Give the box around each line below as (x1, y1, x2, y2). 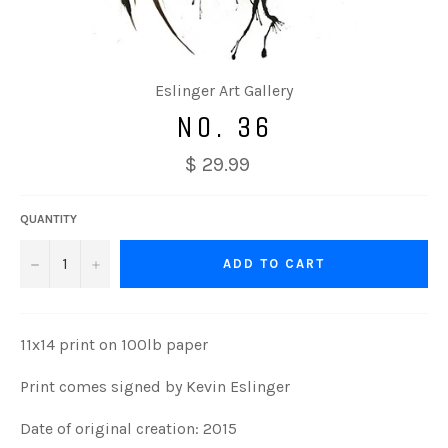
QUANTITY (20, 211, 77, 226)
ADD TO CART (223, 256, 325, 272)
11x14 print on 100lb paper (20, 334, 208, 354)
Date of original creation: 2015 (20, 418, 237, 438)
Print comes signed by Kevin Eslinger (20, 376, 290, 396)
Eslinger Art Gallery (155, 81, 293, 100)
